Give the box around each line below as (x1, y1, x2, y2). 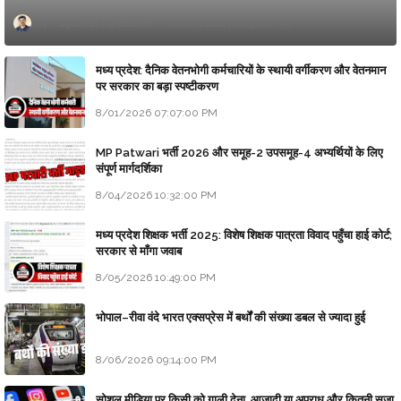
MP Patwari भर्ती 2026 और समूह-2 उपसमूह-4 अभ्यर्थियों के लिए (96, 146, 383, 160)
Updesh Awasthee (58, 17, 153, 30)
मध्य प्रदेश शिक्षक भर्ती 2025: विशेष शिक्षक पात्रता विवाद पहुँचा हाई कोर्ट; (96, 228, 392, 243)
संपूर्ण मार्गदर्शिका (96, 162, 162, 176)
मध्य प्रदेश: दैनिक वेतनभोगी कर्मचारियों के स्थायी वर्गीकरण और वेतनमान (96, 64, 386, 78)
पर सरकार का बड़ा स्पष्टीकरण (96, 80, 218, 94)
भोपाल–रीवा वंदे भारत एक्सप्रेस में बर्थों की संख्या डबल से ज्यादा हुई (96, 311, 365, 325)
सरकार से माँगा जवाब (96, 244, 182, 259)
